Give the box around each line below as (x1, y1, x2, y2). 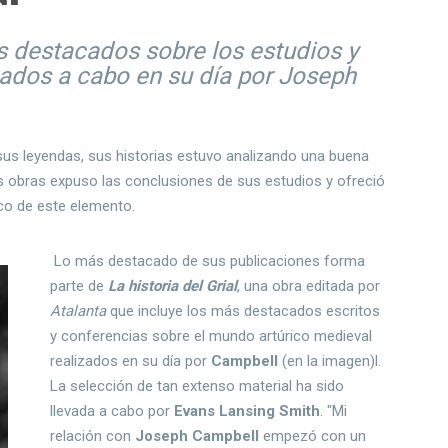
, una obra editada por (237, 277, 381, 296)
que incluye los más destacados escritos (106, 302, 381, 321)
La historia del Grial (104, 277, 238, 296)
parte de (50, 277, 105, 296)
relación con (50, 427, 136, 446)
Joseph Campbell (135, 427, 260, 446)
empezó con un (259, 427, 367, 446)
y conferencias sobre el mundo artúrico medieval (50, 327, 373, 346)
